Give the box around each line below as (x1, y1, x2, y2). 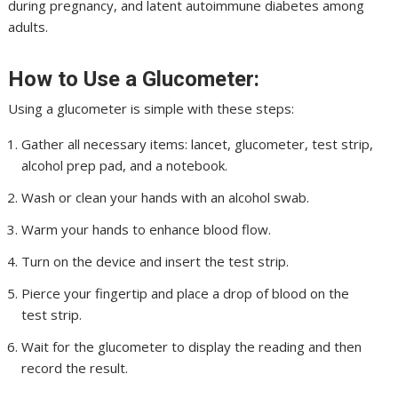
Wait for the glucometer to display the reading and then (21, 338, 362, 355)
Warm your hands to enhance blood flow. (21, 220, 272, 238)
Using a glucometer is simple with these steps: (8, 99, 295, 117)
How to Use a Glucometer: (8, 67, 260, 92)
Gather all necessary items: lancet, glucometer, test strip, (21, 135, 374, 153)
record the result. (21, 359, 129, 377)
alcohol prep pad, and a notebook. (21, 156, 228, 174)
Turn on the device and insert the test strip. (21, 252, 290, 270)
